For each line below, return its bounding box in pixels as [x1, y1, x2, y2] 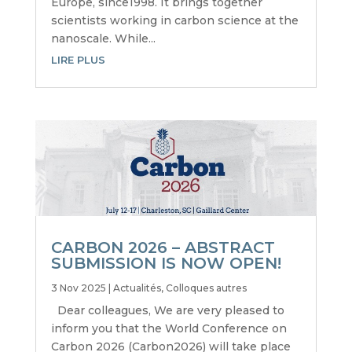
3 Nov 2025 [50, 281, 106, 294]
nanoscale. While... [50, 31, 156, 46]
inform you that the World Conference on [50, 321, 287, 335]
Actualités [112, 281, 161, 294]
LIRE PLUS [50, 53, 105, 66]
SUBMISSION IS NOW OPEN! [50, 253, 281, 273]
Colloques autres [165, 281, 247, 294]
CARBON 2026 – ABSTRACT [50, 237, 275, 257]
